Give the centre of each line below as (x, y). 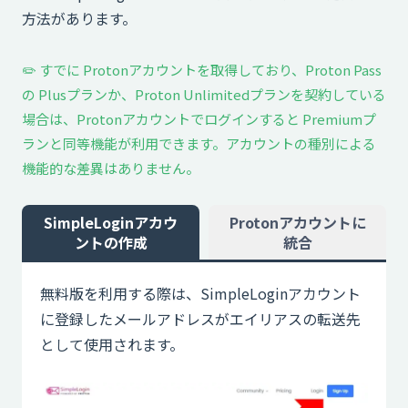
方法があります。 (79, 18)
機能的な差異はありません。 (111, 168)
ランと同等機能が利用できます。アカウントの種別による (199, 143)
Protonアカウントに (297, 222)
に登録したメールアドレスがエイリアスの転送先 (200, 318)
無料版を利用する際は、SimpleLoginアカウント (200, 293)
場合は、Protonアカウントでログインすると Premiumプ (199, 118)
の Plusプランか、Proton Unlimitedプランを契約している (204, 94)
